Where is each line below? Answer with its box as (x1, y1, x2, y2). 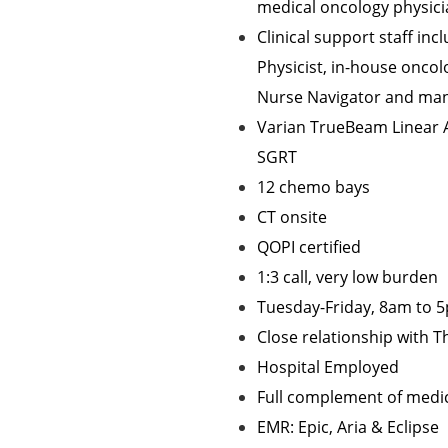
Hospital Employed (257, 356, 399, 378)
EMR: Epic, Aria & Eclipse (257, 416, 439, 438)
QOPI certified (257, 236, 361, 258)
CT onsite (257, 206, 327, 228)
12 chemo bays (257, 176, 370, 198)
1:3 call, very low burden (257, 266, 438, 288)
